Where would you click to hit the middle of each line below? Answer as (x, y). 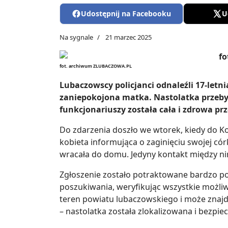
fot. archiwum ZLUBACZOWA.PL (96, 66)
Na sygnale (76, 37)
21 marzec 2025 (129, 37)
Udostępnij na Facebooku (126, 14)
